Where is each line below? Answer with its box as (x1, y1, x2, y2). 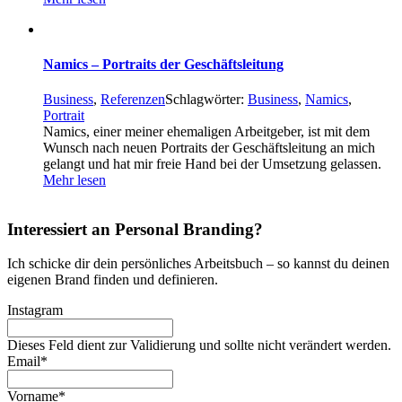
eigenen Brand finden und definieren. (7, 272, 218, 288)
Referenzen (100, 92, 165, 108)
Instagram (7, 302, 63, 319)
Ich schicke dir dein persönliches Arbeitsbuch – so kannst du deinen (7, 256, 389, 272)
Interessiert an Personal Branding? (7, 219, 263, 239)
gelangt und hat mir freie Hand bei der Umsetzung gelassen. (43, 156, 381, 172)
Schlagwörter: (165, 92, 248, 108)
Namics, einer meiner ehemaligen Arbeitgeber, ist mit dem (43, 124, 370, 140)
